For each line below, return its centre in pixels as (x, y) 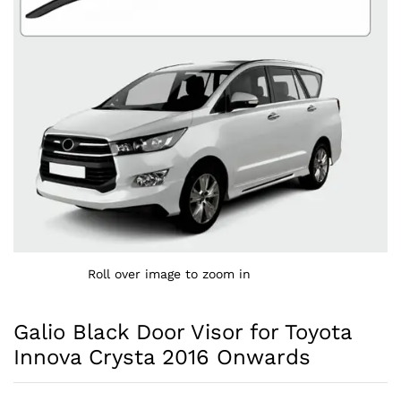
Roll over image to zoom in (169, 273)
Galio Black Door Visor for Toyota (183, 332)
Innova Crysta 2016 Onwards (162, 357)
